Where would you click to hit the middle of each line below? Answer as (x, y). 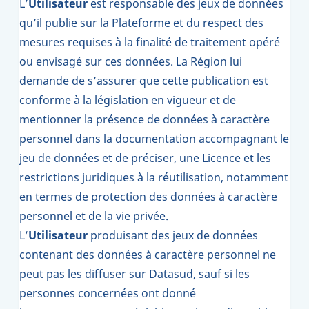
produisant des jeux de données (174, 235)
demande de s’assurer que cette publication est (144, 81)
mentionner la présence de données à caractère (144, 119)
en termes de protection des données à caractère (148, 197)
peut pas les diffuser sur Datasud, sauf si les (134, 274)
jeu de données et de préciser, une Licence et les (145, 158)
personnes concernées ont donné (108, 293)
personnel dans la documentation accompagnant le (154, 139)
